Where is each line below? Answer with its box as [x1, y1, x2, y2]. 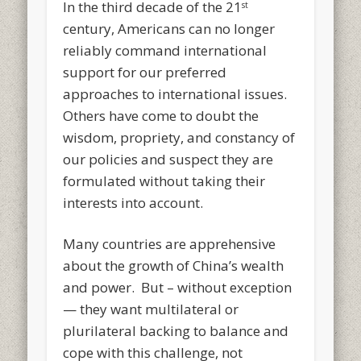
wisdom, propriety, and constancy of [63, 127, 296, 147]
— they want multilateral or [63, 299, 239, 318]
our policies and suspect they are [63, 149, 274, 168]
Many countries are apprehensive [63, 234, 276, 253]
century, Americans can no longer [63, 19, 276, 38]
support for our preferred [63, 62, 227, 81]
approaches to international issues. [63, 84, 291, 103]
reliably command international [63, 40, 268, 60]
